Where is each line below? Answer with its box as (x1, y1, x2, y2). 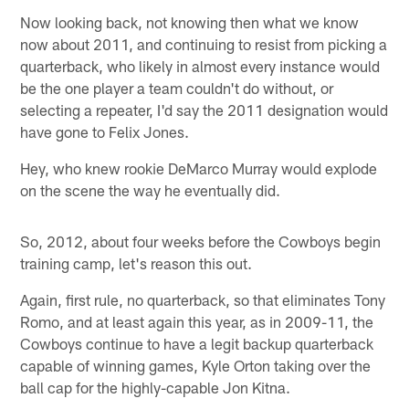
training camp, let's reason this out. (20, 253, 253, 272)
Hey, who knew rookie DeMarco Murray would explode (20, 158, 378, 177)
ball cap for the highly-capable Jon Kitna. (20, 377, 291, 396)
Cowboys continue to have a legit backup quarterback (20, 333, 374, 352)
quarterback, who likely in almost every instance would (20, 56, 381, 75)
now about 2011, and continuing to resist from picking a (20, 34, 388, 53)
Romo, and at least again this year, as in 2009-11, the (20, 311, 374, 330)
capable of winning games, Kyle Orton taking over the (20, 355, 372, 374)
